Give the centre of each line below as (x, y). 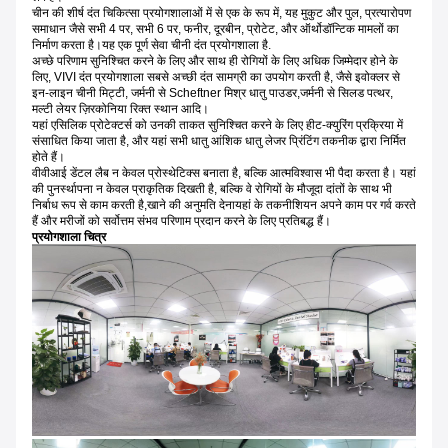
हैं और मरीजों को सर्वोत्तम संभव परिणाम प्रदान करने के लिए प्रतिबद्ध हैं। (181, 221)
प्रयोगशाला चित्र (69, 237)
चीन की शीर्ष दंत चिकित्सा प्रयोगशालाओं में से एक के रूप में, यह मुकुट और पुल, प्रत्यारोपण (221, 13)
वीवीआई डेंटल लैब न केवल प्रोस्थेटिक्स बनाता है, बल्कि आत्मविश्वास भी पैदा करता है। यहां (224, 173)
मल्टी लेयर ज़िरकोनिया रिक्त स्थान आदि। (120, 109)
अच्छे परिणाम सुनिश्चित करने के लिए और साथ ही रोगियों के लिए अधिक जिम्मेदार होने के (215, 61)
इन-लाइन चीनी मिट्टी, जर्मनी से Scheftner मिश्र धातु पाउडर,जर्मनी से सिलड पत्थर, (212, 93)
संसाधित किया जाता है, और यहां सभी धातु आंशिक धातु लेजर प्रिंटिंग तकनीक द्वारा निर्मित (219, 141)
